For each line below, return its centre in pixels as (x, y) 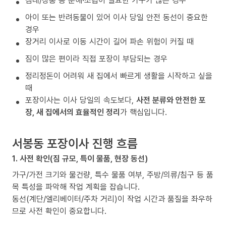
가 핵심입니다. (144, 112)
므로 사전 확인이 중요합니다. (59, 211)
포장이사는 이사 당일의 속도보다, (81, 100)
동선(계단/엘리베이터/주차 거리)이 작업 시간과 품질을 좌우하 (112, 199)
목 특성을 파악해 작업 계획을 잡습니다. (76, 187)
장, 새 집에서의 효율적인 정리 (73, 112)
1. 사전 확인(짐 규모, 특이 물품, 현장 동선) (80, 159)
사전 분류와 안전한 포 (171, 100)
